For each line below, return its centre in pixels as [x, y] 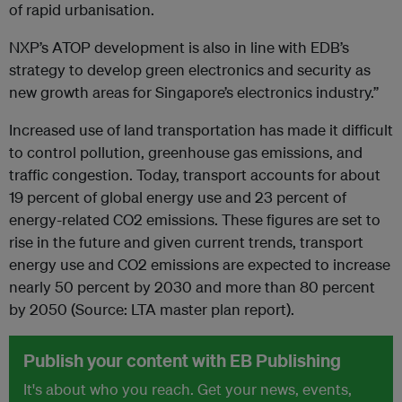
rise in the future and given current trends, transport [186, 242]
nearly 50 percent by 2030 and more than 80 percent [192, 287]
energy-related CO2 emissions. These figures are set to [195, 219]
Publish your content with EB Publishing [182, 360]
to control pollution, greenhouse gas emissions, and [186, 152]
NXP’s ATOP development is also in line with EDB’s [179, 47]
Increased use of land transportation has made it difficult [201, 130]
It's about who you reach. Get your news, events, [188, 389]
